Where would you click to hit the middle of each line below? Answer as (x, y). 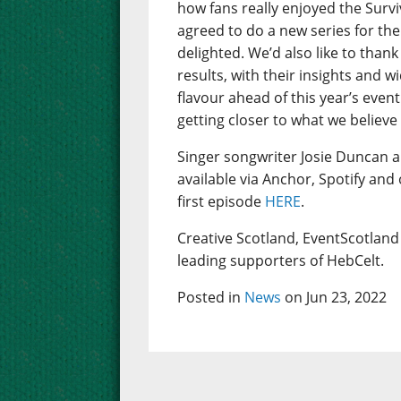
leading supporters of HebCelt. (281, 261)
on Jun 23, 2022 (334, 298)
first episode (222, 202)
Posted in (211, 298)
